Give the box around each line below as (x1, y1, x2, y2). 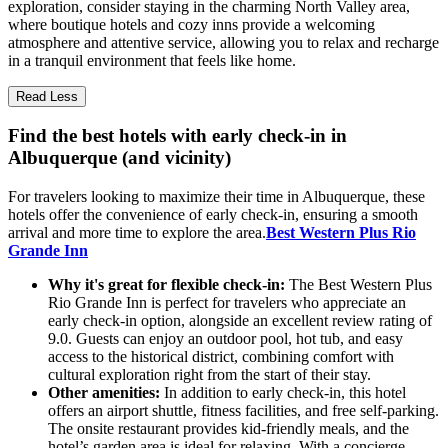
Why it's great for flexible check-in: (48, 276, 285, 294)
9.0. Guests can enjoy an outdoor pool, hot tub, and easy (48, 330, 403, 348)
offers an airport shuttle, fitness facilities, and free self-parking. (48, 402, 439, 420)
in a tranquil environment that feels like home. (8, 51, 296, 69)
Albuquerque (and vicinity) (8, 147, 231, 169)
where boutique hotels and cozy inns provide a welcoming (8, 15, 375, 33)
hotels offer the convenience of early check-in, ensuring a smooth (8, 206, 418, 224)
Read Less (16, 88, 78, 104)
